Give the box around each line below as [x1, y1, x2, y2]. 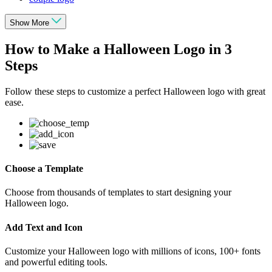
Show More [10, 18, 49, 28]
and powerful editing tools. [5, 257, 107, 267]
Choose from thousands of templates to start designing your [5, 187, 231, 198]
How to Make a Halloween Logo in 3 [5, 41, 232, 58]
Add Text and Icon [5, 222, 83, 233]
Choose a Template [5, 163, 83, 174]
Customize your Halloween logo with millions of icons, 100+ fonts [5, 246, 260, 256]
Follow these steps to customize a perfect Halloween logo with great [5, 86, 265, 97]
